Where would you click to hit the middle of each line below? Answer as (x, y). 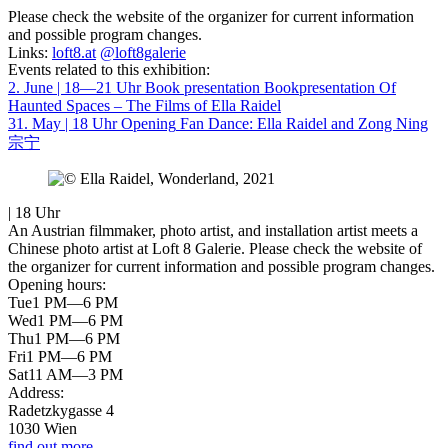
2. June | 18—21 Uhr (74, 88)
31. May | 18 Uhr (62, 124)
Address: (36, 393)
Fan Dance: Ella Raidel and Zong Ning (304, 124)
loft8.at (74, 53)
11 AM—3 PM (75, 375)
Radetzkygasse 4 (61, 411)
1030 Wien (42, 429)
